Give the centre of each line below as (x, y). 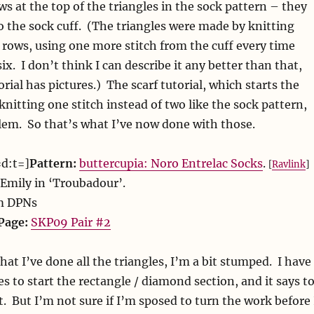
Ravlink (288, 164)
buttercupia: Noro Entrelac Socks (171, 164)
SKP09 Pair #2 (70, 223)
